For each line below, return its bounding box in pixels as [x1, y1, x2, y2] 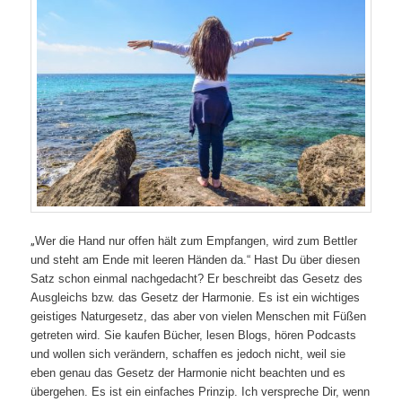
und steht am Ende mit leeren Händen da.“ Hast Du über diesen [31, 252, 361, 267]
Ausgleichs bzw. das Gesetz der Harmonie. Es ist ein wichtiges [31, 290, 361, 304]
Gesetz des [302, 271, 363, 285]
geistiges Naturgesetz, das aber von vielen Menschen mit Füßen [31, 309, 367, 323]
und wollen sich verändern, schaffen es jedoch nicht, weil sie [31, 346, 346, 361]
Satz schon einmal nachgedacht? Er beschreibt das [31, 271, 303, 285]
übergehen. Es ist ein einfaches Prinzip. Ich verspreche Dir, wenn [31, 384, 371, 398]
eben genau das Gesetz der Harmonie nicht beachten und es [31, 365, 346, 380]
